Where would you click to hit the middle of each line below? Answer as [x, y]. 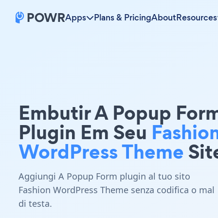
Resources [197, 18]
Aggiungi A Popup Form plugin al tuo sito [104, 176]
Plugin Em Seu [85, 132]
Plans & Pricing [123, 18]
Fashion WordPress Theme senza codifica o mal [117, 190]
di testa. [35, 203]
